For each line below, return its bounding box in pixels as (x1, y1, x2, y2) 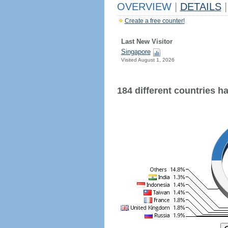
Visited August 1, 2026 (121, 57, 175, 63)
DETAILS (180, 1, 221, 12)
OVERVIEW (117, 1, 175, 12)
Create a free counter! (124, 17, 185, 24)
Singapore (121, 48, 151, 55)
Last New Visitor (121, 38, 173, 45)
